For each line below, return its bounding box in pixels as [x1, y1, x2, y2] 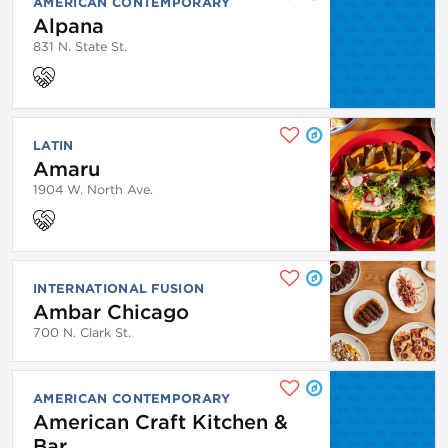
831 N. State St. [33, 38, 127, 54]
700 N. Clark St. [33, 324, 131, 340]
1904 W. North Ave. [33, 181, 153, 197]
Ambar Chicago [33, 299, 189, 324]
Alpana [33, 13, 104, 38]
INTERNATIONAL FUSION [33, 280, 205, 296]
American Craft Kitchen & [33, 409, 288, 434]
